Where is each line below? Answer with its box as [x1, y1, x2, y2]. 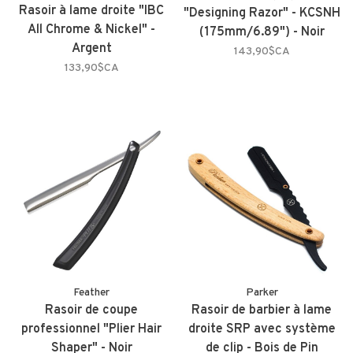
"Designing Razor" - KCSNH [183, 6, 340, 22]
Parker [245, 286, 278, 300]
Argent [71, 41, 112, 58]
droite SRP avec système [188, 321, 336, 338]
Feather [73, 286, 110, 300]
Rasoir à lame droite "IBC [19, 3, 164, 20]
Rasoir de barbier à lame [191, 303, 332, 319]
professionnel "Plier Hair [21, 321, 162, 338]
